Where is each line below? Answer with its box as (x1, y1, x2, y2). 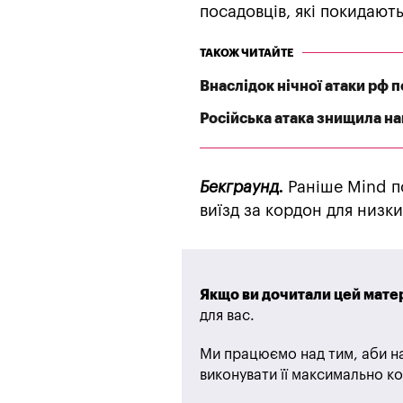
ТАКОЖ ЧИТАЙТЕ (200, 48, 293, 59)
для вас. (200, 309, 255, 324)
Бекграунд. (200, 179, 283, 196)
